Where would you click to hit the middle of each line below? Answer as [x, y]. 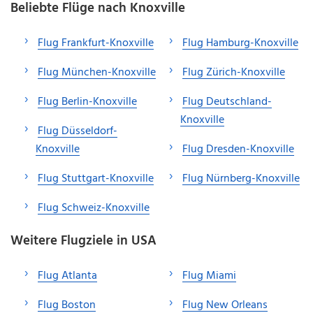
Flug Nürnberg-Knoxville [241, 179]
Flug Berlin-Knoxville [87, 102]
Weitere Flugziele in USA [83, 241]
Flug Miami [209, 276]
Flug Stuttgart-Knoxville [96, 179]
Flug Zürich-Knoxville [234, 72]
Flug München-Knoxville [97, 72]
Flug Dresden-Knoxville [238, 149]
